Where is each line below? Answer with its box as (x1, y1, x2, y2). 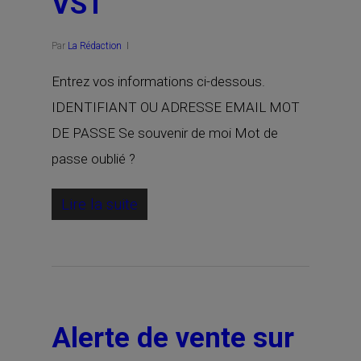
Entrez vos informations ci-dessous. (52, 73, 265, 89)
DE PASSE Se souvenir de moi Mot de (52, 125, 278, 141)
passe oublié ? (52, 151, 135, 167)
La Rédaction (68, 40, 122, 52)
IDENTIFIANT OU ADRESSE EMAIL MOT (52, 99, 300, 115)
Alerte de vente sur (52, 322, 294, 355)
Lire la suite (61, 195, 138, 214)
